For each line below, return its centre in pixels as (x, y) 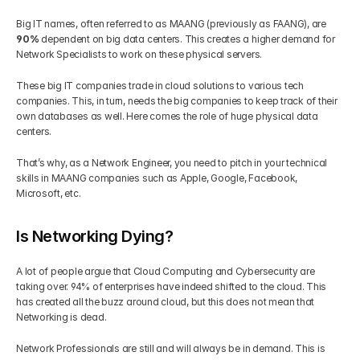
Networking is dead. (63, 317)
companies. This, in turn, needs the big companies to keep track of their (177, 101)
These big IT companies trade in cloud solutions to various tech (160, 86)
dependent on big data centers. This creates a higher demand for (188, 39)
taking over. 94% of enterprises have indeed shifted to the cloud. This (172, 286)
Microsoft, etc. (49, 193)
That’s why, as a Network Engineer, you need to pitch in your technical (172, 163)
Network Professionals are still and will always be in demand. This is (171, 348)
